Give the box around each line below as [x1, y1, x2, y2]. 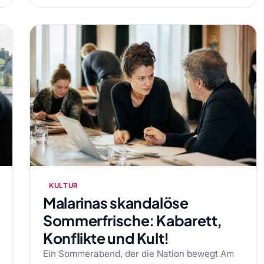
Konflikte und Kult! [43, 229, 169, 247]
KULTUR [49, 181, 79, 190]
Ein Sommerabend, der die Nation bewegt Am [43, 248, 234, 259]
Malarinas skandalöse [43, 193, 189, 212]
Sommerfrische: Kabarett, [43, 211, 223, 230]
